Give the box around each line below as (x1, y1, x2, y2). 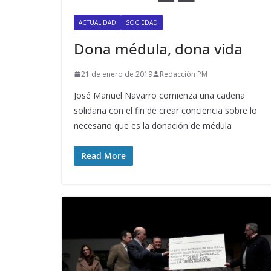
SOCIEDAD (126, 18, 158, 27)
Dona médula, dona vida (74, 39, 243, 59)
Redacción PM (160, 69, 207, 80)
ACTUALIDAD (79, 18, 116, 27)
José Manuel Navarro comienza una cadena (74, 90, 245, 102)
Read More (81, 150, 126, 162)
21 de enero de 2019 (81, 69, 152, 80)
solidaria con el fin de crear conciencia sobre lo (74, 105, 257, 117)
